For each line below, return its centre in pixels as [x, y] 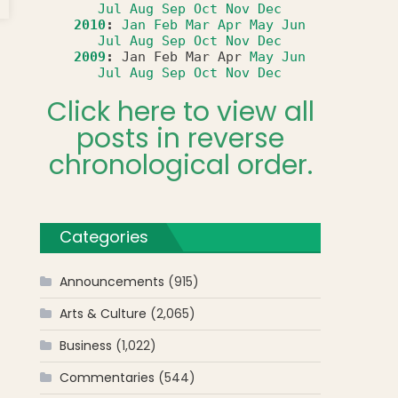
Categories [104, 237]
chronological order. [180, 165]
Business [86, 346]
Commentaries [107, 378]
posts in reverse [181, 139]
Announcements [112, 282]
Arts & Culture [103, 314]
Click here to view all [180, 112]
